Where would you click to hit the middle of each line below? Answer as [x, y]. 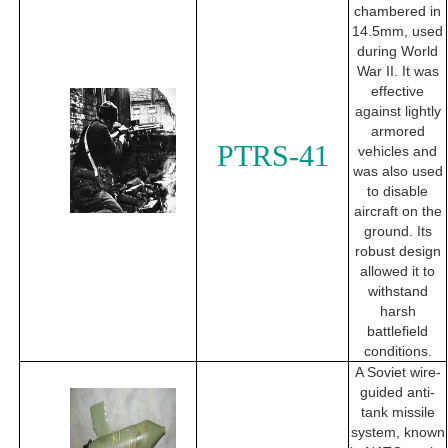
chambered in [397, 11]
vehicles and [397, 151]
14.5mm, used [397, 31]
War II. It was [397, 71]
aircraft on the [397, 211]
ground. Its [397, 231]
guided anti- [397, 392]
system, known [397, 432]
